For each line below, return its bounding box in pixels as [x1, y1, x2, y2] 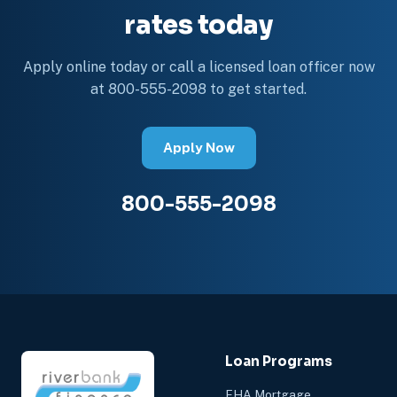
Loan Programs [225, 353, 332, 370]
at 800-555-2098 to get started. [90, 81, 307, 97]
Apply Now [162, 140, 235, 155]
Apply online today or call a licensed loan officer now [22, 58, 375, 75]
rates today [124, 9, 273, 41]
